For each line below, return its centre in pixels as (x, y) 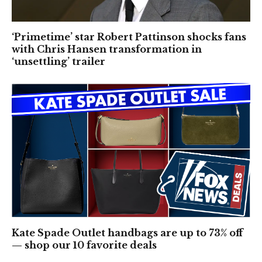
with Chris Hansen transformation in (107, 49)
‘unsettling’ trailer (58, 62)
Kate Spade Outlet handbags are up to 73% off (127, 232)
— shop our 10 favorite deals (84, 245)
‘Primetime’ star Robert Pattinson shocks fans (129, 37)
